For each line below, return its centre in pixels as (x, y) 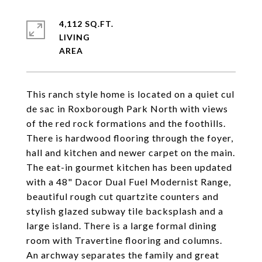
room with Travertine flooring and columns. (124, 240)
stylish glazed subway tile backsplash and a (125, 211)
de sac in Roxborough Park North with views (127, 108)
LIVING (75, 37)
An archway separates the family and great (123, 255)
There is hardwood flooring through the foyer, (130, 138)
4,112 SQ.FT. (86, 24)
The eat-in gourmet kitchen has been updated (129, 167)
